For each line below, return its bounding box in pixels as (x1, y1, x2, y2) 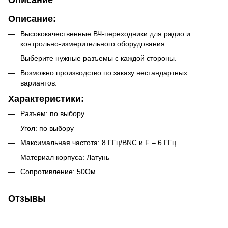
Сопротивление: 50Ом (20, 167, 96, 176)
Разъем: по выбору (20, 109, 84, 118)
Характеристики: (8, 93, 84, 104)
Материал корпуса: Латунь (20, 153, 109, 161)
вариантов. (20, 78, 57, 87)
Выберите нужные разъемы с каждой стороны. (20, 54, 177, 63)
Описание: (8, 13, 56, 24)
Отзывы (8, 193, 45, 204)
